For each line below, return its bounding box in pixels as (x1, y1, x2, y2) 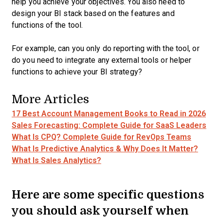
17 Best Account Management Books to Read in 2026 (12, 109, 206, 118)
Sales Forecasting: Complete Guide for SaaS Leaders (12, 121, 206, 129)
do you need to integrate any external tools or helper (12, 56, 192, 64)
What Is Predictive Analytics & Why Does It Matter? (12, 145, 198, 153)
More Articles (12, 91, 89, 107)
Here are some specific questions (12, 185, 204, 202)
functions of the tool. (12, 21, 85, 29)
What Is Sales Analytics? (12, 156, 101, 164)
